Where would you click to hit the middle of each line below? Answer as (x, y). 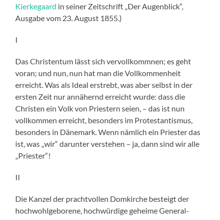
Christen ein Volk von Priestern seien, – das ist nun (100, 109)
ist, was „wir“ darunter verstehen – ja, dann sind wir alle (108, 144)
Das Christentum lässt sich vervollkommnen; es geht (103, 61)
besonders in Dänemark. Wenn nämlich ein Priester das (108, 132)
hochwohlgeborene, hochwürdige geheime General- (102, 211)
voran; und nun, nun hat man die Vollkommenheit (98, 73)
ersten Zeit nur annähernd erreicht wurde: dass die (100, 97)
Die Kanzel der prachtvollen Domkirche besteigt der (102, 199)
